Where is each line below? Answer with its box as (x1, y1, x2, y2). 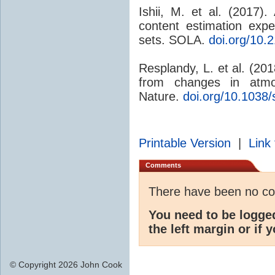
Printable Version (139, 136, 231, 150)
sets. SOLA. (139, 33, 209, 47)
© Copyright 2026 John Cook (10, 259, 122, 269)
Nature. (139, 89, 183, 103)
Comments (145, 161, 181, 169)
